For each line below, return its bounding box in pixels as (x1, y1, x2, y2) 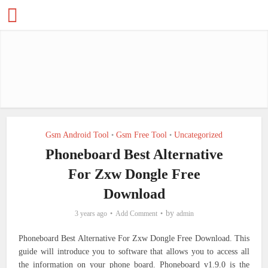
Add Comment (115, 209, 157, 218)
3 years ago (74, 209, 107, 218)
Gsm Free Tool (116, 130, 167, 139)
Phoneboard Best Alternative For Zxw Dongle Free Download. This (19, 234, 249, 243)
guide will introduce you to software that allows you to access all (19, 247, 249, 256)
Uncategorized (174, 130, 223, 139)
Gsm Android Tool (45, 130, 109, 139)
